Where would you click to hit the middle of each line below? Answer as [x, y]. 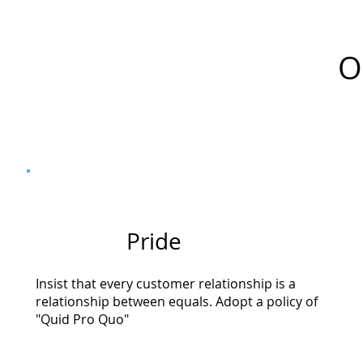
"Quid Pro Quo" [83, 320]
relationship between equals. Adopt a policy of [177, 302]
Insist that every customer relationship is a [166, 284]
